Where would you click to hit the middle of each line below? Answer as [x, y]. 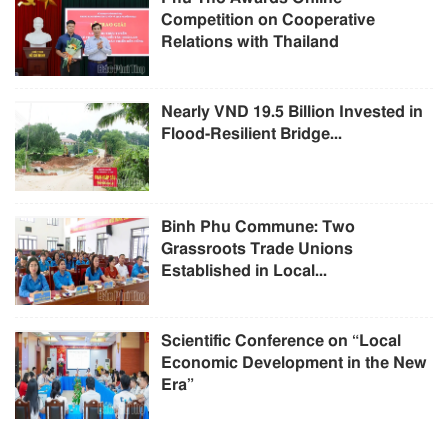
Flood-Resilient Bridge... [252, 134]
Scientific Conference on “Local [281, 340]
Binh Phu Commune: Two [258, 226]
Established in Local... [244, 270]
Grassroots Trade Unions [257, 248]
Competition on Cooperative [268, 20]
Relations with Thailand [250, 42]
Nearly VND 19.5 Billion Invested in [292, 112]
